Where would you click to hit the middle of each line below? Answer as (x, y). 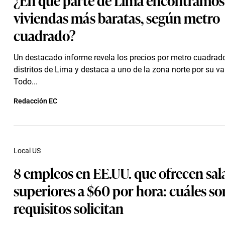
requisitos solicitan (69, 208)
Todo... (26, 82)
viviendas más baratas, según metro (117, 17)
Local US (27, 151)
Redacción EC (35, 101)
